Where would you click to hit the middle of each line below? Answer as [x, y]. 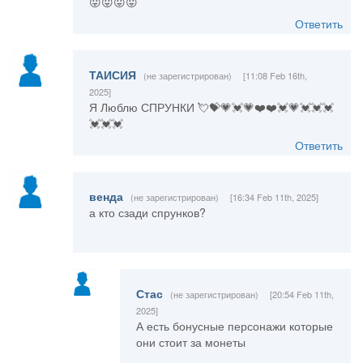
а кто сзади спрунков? [147, 213]
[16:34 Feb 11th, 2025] [274, 197]
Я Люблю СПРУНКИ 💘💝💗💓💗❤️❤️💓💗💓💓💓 [211, 107]
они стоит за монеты [190, 342]
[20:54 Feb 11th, [301, 295]
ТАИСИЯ [114, 75]
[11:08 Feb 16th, [275, 76]
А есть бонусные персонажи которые [234, 326]
